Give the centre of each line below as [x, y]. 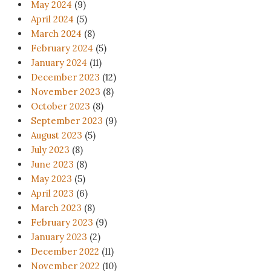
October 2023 [60, 106]
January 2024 [59, 63]
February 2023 [62, 223]
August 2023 [57, 135]
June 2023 [52, 165]
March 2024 [56, 34]
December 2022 [65, 252]
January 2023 [59, 237]
